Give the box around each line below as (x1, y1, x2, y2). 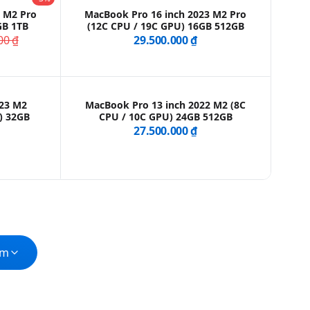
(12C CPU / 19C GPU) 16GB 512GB (86, 19, 244, 33)
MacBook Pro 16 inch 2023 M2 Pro (84, 8, 247, 21)
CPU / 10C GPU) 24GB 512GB (98, 110, 232, 124)
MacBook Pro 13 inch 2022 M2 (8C (85, 98, 246, 112)
